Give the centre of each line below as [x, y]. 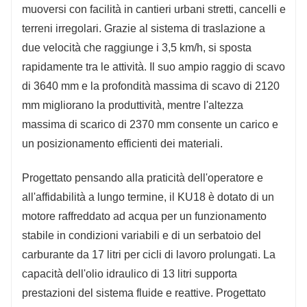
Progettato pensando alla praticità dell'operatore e [143, 177]
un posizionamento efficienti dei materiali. [122, 143]
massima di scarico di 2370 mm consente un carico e [150, 124]
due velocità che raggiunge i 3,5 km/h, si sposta [137, 47]
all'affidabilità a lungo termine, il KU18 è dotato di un [148, 197]
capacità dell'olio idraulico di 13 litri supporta [130, 273]
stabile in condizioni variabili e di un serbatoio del [142, 235]
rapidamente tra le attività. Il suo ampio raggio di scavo [153, 66]
